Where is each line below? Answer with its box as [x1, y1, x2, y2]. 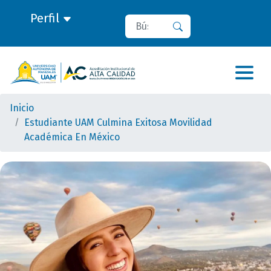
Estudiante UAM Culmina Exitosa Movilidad [24, 117, 212, 128]
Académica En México [24, 131, 120, 143]
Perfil [30, 11, 62, 25]
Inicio [10, 102, 34, 114]
